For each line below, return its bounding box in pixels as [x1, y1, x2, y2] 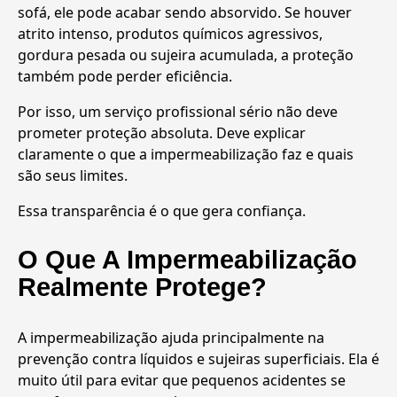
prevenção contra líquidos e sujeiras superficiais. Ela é [18, 349, 379, 370]
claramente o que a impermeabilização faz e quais [18, 144, 354, 164]
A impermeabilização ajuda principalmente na [18, 328, 324, 348]
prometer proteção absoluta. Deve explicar [18, 122, 306, 143]
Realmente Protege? [18, 273, 267, 302]
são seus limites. [18, 165, 128, 185]
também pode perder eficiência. [18, 66, 232, 86]
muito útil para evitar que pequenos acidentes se [18, 370, 346, 391]
